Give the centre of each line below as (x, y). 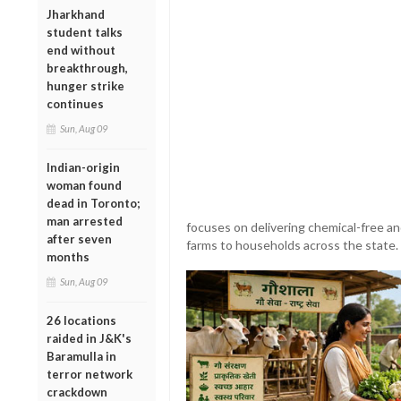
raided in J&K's (89, 338)
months (68, 256)
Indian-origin (83, 167)
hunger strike (85, 85)
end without (81, 50)
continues (75, 103)
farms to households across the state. (292, 244)
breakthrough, (87, 68)
